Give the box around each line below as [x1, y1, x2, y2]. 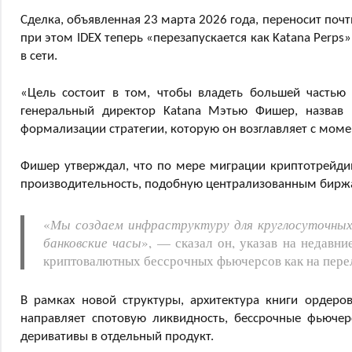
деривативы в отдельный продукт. [20, 329, 214, 343]
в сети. [20, 49, 57, 63]
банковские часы [43, 233, 142, 251]
